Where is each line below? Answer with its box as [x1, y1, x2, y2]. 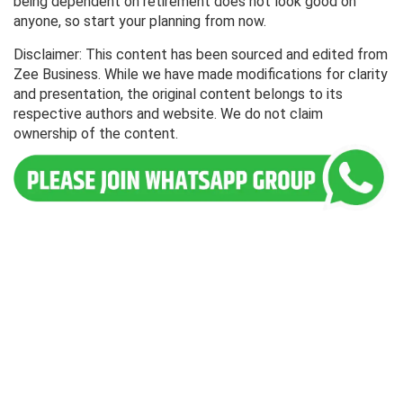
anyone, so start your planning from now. [13, 13, 266, 31]
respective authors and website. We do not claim [13, 105, 323, 123]
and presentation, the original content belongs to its [13, 85, 343, 103]
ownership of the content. [13, 125, 178, 143]
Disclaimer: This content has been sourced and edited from [13, 46, 388, 64]
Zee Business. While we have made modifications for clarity [13, 66, 388, 84]
